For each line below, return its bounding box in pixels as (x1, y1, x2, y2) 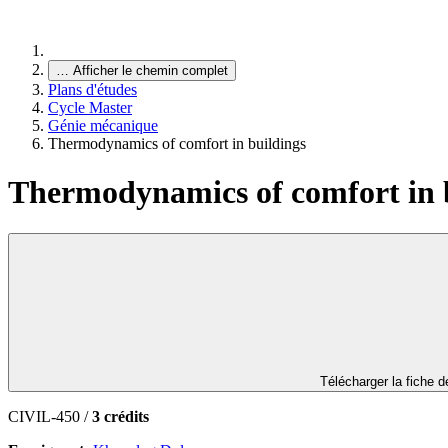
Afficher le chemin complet (73, 63, 228, 78)
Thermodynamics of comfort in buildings (48, 135, 306, 152)
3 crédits (92, 407, 149, 425)
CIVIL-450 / (8, 407, 92, 425)
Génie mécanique (48, 117, 158, 134)
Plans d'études (48, 81, 137, 98)
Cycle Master (48, 99, 132, 116)
